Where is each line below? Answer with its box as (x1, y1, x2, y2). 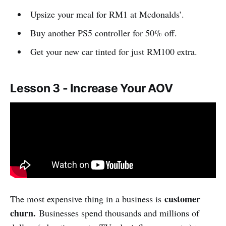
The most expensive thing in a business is (10, 192, 164, 205)
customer (164, 192, 200, 205)
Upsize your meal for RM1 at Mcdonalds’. (30, 8, 184, 20)
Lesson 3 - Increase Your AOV (10, 81, 173, 95)
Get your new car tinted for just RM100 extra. (30, 45, 197, 58)
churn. (10, 206, 36, 219)
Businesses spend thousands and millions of (36, 206, 199, 219)
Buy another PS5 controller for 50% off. (30, 26, 177, 39)
